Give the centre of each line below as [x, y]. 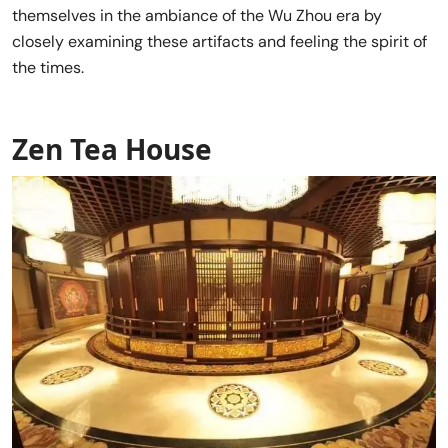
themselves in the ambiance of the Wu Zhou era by [197, 16]
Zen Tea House [112, 149]
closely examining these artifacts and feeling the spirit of [219, 42]
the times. [48, 68]
